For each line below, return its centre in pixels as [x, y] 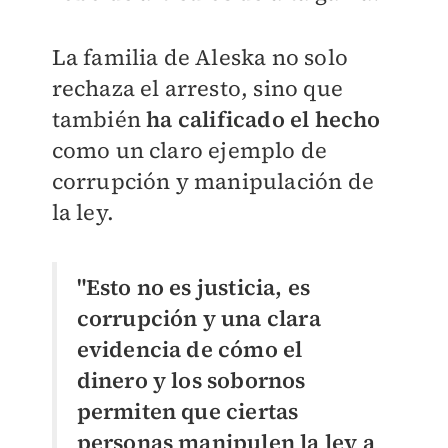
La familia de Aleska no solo [200, 56]
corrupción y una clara [198, 317]
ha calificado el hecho [263, 118]
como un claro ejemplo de [189, 149]
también [99, 118]
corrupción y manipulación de [213, 180]
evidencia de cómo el [189, 348]
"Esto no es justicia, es [193, 286]
